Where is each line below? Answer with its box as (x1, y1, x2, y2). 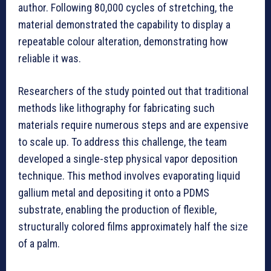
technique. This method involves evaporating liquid (18, 169, 240, 183)
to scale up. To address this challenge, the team (18, 135, 227, 149)
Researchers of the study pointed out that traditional (18, 85, 249, 98)
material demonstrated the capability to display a (18, 18, 230, 31)
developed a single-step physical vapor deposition (18, 152, 238, 166)
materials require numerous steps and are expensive (18, 119, 249, 132)
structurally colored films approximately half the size (18, 220, 248, 233)
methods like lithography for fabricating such (18, 102, 215, 115)
